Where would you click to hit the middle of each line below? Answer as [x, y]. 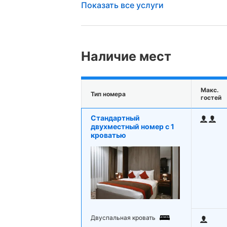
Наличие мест [126, 56]
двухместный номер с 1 [133, 127]
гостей [211, 98]
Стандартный [115, 118]
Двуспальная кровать [123, 218]
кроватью [108, 135]
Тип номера [108, 94]
